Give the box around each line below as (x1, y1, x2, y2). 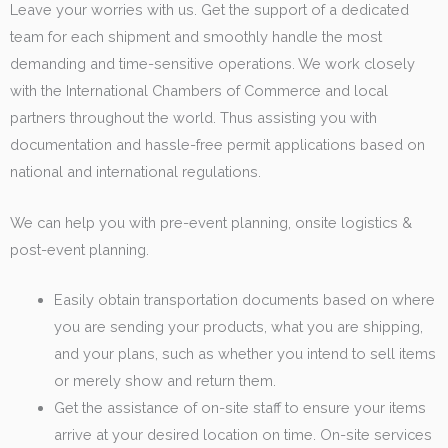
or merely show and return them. (53, 372, 276, 389)
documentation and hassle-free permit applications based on (10, 136, 425, 154)
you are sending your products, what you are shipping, (53, 318, 423, 335)
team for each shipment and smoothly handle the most (10, 28, 382, 46)
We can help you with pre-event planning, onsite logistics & (10, 213, 412, 231)
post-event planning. (10, 240, 153, 258)
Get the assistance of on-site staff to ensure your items (53, 399, 426, 416)
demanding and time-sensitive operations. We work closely (10, 55, 415, 73)
